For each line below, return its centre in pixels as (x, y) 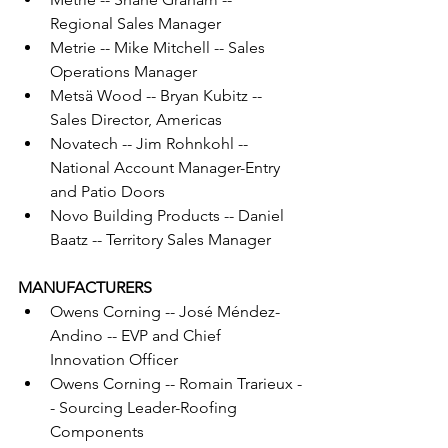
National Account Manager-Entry (167, 168)
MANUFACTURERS (85, 288)
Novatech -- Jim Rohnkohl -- (151, 144)
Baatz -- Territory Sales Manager (160, 240)
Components (97, 432)
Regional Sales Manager (135, 24)
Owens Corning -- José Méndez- (165, 312)
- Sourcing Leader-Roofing (145, 408)
